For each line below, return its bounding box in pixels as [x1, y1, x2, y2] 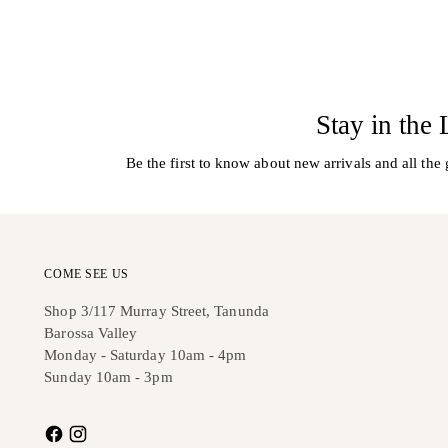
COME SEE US [44, 268, 129, 281]
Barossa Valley [44, 325, 138, 341]
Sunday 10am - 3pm [44, 369, 173, 385]
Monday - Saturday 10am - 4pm [44, 347, 247, 363]
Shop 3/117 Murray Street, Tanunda [44, 303, 269, 319]
